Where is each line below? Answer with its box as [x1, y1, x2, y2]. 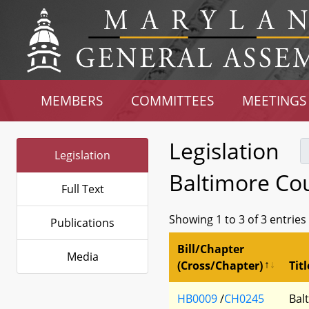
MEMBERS [41, 92, 103, 109]
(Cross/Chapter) [177, 258, 263, 273]
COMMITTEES [131, 92, 215, 109]
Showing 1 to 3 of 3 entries [169, 211, 306, 227]
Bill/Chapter [177, 241, 244, 257]
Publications [50, 215, 114, 230]
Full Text [61, 181, 104, 197]
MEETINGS [241, 92, 306, 109]
